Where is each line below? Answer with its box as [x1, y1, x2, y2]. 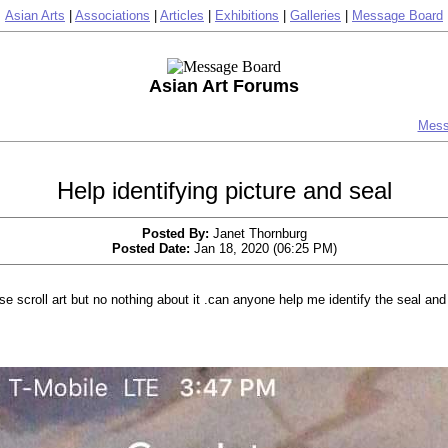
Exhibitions [215, 8, 279, 23]
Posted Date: [111, 241, 190, 256]
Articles [160, 8, 204, 23]
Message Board [352, 8, 443, 23]
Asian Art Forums [149, 76, 299, 96]
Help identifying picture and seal [56, 177, 392, 204]
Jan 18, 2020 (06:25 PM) [189, 241, 337, 256]
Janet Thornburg [208, 226, 307, 241]
